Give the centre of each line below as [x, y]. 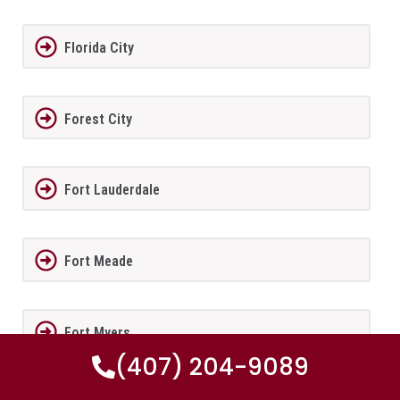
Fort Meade [98, 261]
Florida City [99, 47]
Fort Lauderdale [112, 190]
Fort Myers [97, 332]
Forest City [98, 119]
